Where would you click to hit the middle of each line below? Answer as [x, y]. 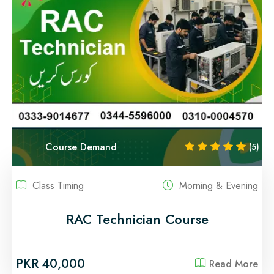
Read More [234, 264]
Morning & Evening [217, 186]
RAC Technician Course [137, 219]
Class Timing [57, 186]
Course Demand [81, 147]
